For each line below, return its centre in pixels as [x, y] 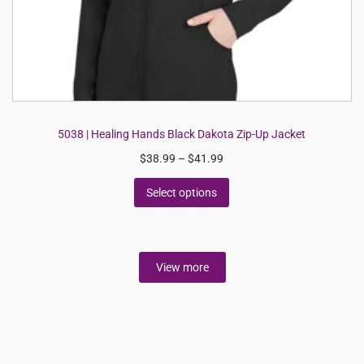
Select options [182, 193]
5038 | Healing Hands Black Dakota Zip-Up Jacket [182, 134]
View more [182, 267]
